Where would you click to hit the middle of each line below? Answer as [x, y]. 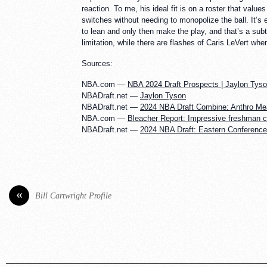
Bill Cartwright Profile [73, 195]
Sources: [97, 64]
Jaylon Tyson [163, 96]
